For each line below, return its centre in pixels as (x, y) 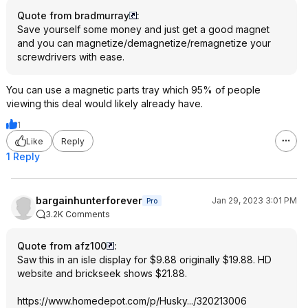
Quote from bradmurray (73, 15)
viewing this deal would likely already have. (104, 103)
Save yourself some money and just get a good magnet (143, 29)
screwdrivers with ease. (71, 57)
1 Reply (23, 156)
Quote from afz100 (62, 246)
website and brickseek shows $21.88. (102, 273)
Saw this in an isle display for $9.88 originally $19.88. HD (144, 260)
